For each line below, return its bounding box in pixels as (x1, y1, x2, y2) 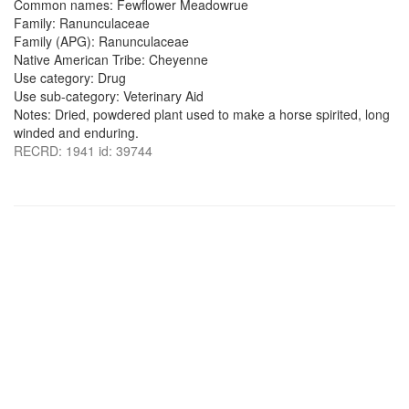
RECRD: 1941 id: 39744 (14, 142, 152, 160)
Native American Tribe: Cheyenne (14, 50, 208, 68)
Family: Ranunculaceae (14, 14, 150, 32)
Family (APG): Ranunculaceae (14, 32, 189, 50)
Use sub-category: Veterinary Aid (14, 87, 204, 105)
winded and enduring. (14, 123, 139, 142)
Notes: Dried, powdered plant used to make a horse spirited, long (14, 105, 390, 123)
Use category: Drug (14, 68, 126, 87)
